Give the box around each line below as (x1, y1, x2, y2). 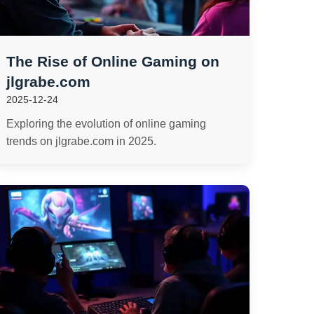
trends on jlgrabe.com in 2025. (6, 135, 157, 147)
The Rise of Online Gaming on (6, 53, 220, 69)
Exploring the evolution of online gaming (6, 118, 207, 130)
